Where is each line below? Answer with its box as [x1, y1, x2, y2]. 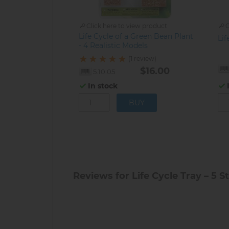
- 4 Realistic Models [79, 40, 148, 50]
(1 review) [128, 55, 156, 62]
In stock [88, 81, 118, 90]
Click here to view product [86, 21, 167, 30]
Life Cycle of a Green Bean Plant [79, 31, 193, 41]
